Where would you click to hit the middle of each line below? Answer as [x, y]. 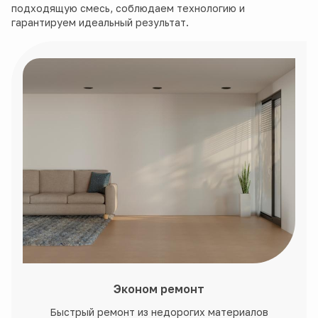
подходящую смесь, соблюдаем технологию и [128, 9]
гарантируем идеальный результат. [100, 23]
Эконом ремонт [159, 289]
